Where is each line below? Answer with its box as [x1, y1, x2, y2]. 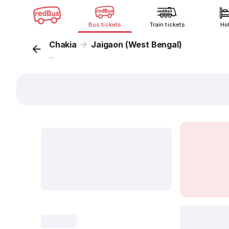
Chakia [49, 39, 77, 50]
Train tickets [149, 21, 185, 28]
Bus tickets [88, 21, 121, 28]
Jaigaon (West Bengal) [91, 39, 182, 50]
